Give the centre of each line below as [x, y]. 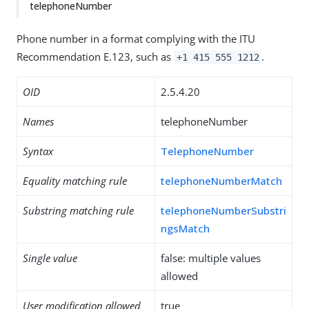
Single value [50, 258]
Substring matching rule [78, 210]
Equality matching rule [75, 181]
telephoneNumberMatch [221, 181]
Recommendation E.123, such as [95, 57]
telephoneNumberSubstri [223, 210]
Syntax [38, 151]
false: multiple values [211, 258]
